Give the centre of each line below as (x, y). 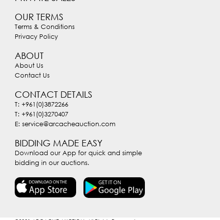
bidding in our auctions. (52, 162)
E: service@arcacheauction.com (65, 124)
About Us (29, 65)
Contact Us (32, 75)
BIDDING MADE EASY (59, 143)
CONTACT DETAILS (54, 94)
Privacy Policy (36, 36)
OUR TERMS (39, 16)
